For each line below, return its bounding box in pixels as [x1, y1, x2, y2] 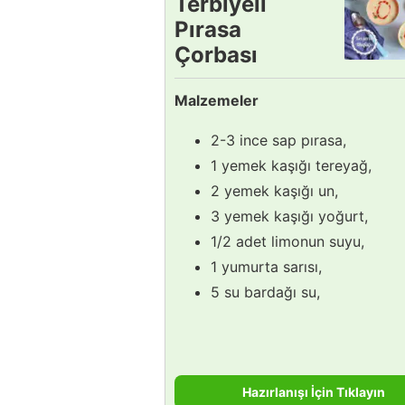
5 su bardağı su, [211, 282, 320, 301]
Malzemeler [174, 90, 259, 109]
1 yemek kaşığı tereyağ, [211, 155, 372, 174]
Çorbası [174, 41, 258, 68]
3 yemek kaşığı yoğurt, [211, 206, 368, 225]
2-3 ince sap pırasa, [211, 130, 346, 149]
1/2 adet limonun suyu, [211, 231, 364, 250]
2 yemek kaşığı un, [211, 181, 338, 200]
